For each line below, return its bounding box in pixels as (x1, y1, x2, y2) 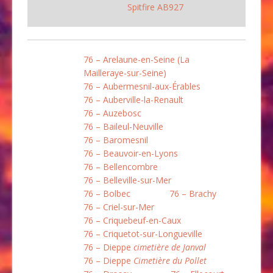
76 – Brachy (169, 188, 216, 200)
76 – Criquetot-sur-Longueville (83, 228, 202, 240)
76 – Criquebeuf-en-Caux (83, 214, 181, 227)
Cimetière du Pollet (133, 255, 207, 267)
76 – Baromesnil (83, 134, 148, 146)
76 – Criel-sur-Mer (83, 201, 154, 213)
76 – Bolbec (83, 188, 130, 200)
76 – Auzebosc (83, 107, 141, 119)
